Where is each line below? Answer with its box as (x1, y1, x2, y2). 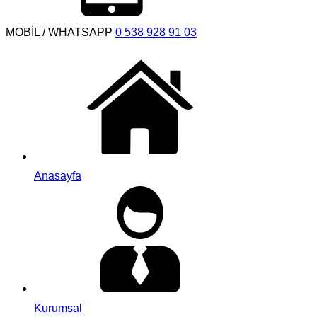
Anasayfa (34, 170, 81, 182)
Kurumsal (34, 302, 82, 314)
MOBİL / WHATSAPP (6, 26, 113, 38)
